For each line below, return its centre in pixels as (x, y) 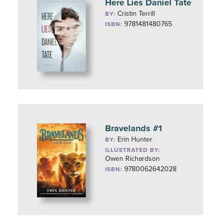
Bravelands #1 (134, 128)
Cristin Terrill (136, 14)
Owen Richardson (133, 159)
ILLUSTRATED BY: (133, 150)
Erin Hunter (135, 139)
